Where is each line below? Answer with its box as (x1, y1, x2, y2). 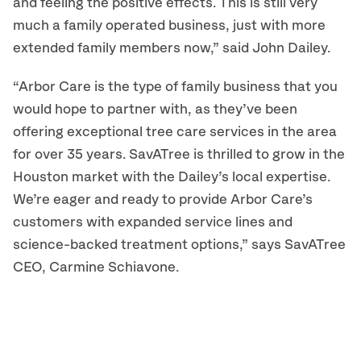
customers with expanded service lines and (13, 215, 293, 230)
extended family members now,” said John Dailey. (13, 41, 330, 56)
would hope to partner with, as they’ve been (13, 102, 297, 117)
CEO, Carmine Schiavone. (13, 260, 179, 275)
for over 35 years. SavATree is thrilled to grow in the (13, 147, 345, 162)
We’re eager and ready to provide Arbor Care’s (13, 193, 313, 207)
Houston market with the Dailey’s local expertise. (13, 170, 330, 185)
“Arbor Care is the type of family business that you (13, 80, 338, 94)
